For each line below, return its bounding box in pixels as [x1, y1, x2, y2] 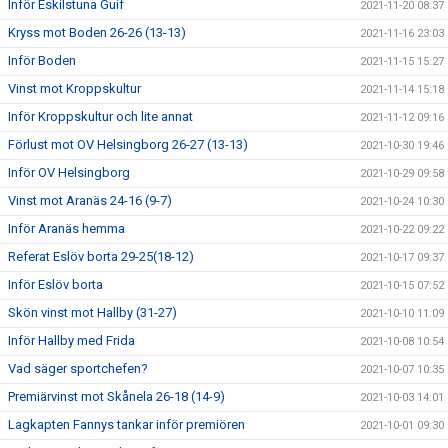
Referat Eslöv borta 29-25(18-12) [8, 248, 194, 264]
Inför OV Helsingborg [8, 164, 130, 180]
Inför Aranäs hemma [8, 220, 125, 236]
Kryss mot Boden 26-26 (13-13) [8, 24, 186, 40]
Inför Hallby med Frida [8, 332, 135, 348]
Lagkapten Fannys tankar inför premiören [8, 416, 245, 432]
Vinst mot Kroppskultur [8, 80, 141, 96]
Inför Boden [8, 52, 76, 68]
